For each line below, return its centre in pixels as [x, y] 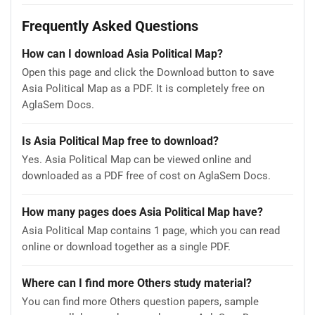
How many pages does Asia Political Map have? [142, 212]
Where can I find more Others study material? [137, 283]
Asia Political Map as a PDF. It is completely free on [143, 89]
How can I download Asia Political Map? [122, 53]
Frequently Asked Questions [110, 26]
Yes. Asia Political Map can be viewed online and [136, 160]
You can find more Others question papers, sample [140, 302]
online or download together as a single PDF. [126, 247]
